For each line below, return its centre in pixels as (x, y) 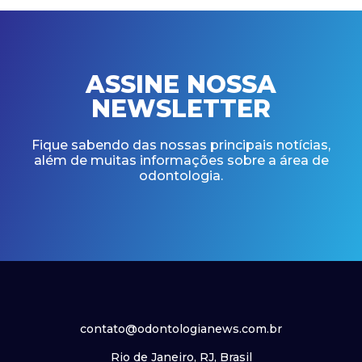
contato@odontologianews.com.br (181, 328)
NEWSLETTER (181, 108)
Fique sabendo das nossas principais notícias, (181, 145)
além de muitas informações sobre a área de (181, 160)
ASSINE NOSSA (181, 84)
